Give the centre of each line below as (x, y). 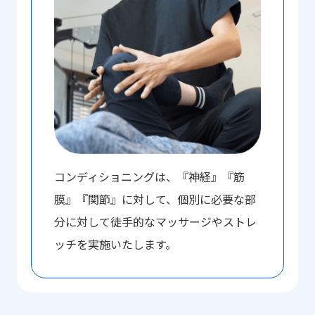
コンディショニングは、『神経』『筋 (149, 176)
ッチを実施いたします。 (115, 244)
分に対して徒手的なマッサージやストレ (155, 221)
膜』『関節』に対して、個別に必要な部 (155, 199)
